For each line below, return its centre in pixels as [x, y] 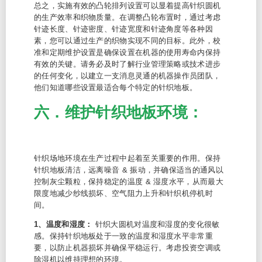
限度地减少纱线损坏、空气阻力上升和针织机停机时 [123, 193]
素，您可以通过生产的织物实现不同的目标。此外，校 [127, 41]
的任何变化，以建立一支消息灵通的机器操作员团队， [127, 76]
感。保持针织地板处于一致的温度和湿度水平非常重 [123, 236]
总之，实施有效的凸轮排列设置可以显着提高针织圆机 [127, 6]
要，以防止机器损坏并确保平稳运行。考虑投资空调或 [127, 248]
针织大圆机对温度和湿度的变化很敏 [157, 224]
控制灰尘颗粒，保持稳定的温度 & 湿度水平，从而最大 [129, 182]
